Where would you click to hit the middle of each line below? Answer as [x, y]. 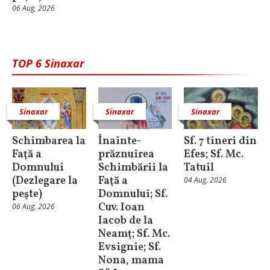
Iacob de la [125, 221]
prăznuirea [126, 154]
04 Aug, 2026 [206, 180]
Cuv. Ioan [121, 207]
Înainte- [120, 141]
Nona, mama [131, 260]
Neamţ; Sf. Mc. [134, 234]
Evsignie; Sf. [129, 247]
